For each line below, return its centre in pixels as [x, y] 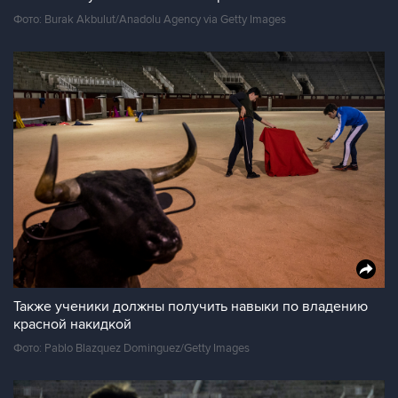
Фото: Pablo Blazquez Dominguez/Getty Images [131, 348]
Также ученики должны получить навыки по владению [191, 306]
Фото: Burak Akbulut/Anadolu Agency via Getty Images [150, 20]
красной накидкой [72, 324]
